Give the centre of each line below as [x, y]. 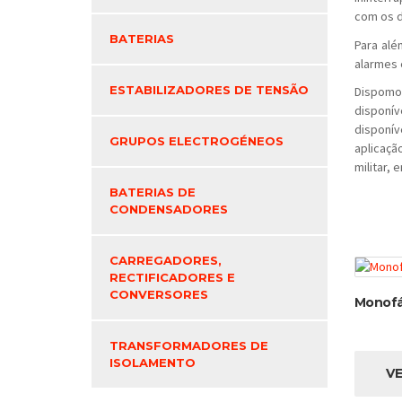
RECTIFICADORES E [172, 277]
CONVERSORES [159, 294]
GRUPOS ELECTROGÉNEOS [197, 141]
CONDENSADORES [169, 209]
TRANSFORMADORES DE [189, 345]
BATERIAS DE [153, 192]
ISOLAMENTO [153, 363]
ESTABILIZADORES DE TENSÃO [209, 90]
